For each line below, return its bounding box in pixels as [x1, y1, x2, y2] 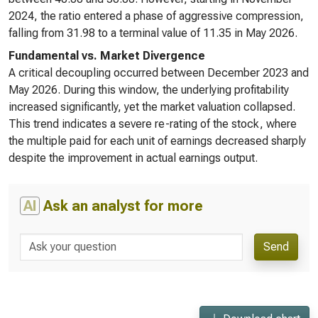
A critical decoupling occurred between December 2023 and [9, 66, 309, 79]
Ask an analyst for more [40, 197, 203, 214]
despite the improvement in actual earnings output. [9, 151, 258, 165]
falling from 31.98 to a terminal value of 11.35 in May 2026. [9, 26, 297, 40]
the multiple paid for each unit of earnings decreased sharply [9, 134, 306, 148]
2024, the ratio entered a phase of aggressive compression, [9, 9, 304, 23]
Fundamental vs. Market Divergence [9, 49, 205, 62]
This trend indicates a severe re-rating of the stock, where [9, 117, 297, 131]
